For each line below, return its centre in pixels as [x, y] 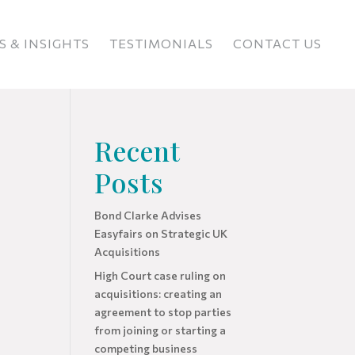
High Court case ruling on [160, 275]
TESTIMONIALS [161, 43]
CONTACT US [277, 43]
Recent [138, 151]
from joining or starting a [160, 330]
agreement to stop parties [163, 312]
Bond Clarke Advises [148, 215]
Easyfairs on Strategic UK [161, 233]
